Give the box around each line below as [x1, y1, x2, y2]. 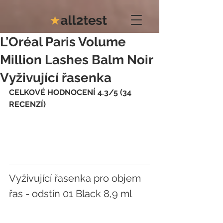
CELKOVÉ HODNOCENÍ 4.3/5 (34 [9, 88, 133, 97]
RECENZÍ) [9, 100, 46, 109]
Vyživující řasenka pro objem [9, 172, 143, 184]
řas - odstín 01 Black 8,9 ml [9, 187, 132, 200]
